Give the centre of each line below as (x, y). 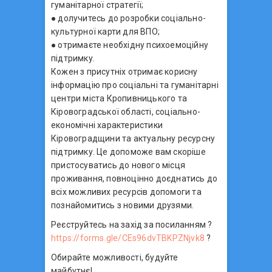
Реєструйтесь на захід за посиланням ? (132, 224)
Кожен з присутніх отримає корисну (124, 71)
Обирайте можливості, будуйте (115, 257)
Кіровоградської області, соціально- (126, 111)
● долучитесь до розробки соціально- (128, 18)
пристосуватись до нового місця (118, 165)
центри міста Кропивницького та (119, 98)
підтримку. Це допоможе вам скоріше (128, 151)
